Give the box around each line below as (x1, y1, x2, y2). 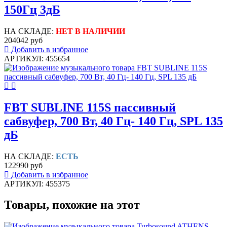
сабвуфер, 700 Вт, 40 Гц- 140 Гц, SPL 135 (4, 114, 223, 128)
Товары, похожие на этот (4, 198, 140, 212)
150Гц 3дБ (4, 3, 60, 16)
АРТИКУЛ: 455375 (4, 179, 70, 188)
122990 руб (4, 161, 43, 170)
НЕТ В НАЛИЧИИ (56, 26, 125, 35)
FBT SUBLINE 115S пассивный (4, 100, 176, 114)
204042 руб (4, 35, 43, 45)
